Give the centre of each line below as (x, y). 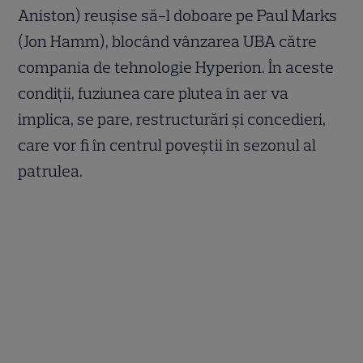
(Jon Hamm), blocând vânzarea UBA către (168, 41)
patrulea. (51, 171)
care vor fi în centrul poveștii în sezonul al (167, 145)
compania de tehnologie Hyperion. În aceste (176, 67)
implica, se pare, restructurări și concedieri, (172, 119)
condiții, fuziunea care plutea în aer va (154, 93)
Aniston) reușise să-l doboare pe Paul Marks (178, 15)
